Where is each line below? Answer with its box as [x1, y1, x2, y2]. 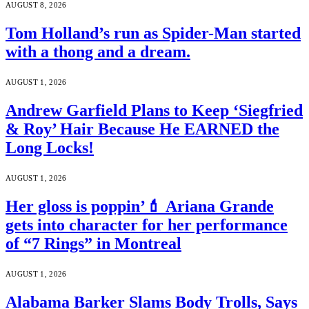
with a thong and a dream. [6, 43, 190, 61]
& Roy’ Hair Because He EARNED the [6, 120, 279, 139]
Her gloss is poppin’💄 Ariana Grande [6, 197, 274, 215]
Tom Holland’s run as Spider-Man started [6, 24, 301, 43]
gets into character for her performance [6, 215, 288, 234]
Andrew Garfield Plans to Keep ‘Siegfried [6, 101, 303, 120]
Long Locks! [6, 139, 94, 157]
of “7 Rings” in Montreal [6, 234, 181, 252]
